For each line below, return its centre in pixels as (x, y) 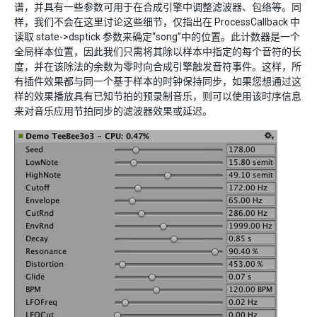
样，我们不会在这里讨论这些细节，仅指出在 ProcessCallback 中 (157, 22)
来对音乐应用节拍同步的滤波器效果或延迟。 (113, 111)
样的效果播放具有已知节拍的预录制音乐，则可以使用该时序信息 (158, 96)
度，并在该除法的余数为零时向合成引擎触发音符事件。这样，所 (158, 66)
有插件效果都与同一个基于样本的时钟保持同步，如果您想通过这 (158, 81)
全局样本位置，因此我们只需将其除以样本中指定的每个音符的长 (158, 51)
